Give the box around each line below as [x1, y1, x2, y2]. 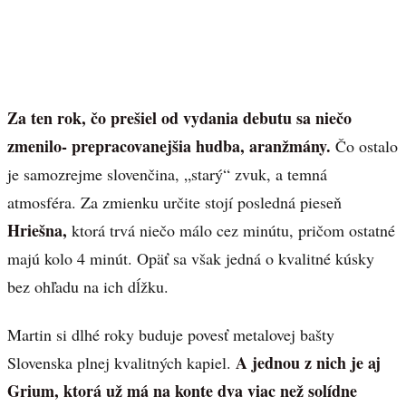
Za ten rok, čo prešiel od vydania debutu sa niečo [7, 106, 352, 130]
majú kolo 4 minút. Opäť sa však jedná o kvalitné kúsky [7, 247, 374, 270]
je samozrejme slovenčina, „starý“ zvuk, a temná [7, 163, 327, 186]
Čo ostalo [331, 135, 398, 158]
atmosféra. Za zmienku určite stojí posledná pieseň [7, 191, 342, 214]
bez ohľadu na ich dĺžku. [7, 275, 169, 298]
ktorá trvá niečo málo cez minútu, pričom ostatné [67, 219, 395, 242]
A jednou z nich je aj [231, 350, 381, 374]
